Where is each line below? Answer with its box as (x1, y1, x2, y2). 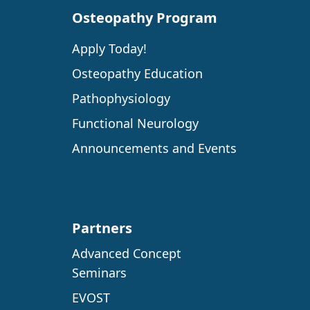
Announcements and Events (72, 140, 237, 156)
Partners (72, 219, 132, 237)
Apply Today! (72, 40, 147, 57)
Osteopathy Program (72, 8, 217, 27)
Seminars (72, 264, 127, 281)
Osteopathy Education (72, 65, 203, 82)
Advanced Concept (72, 245, 181, 262)
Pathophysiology (72, 90, 170, 107)
